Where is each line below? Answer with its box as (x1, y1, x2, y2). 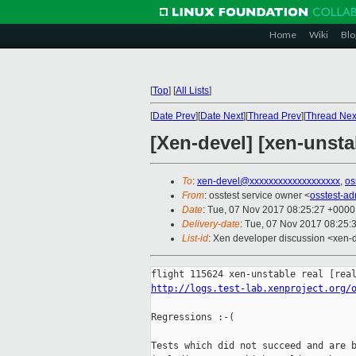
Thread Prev (248, 110, 301, 122)
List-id (182, 233, 208, 245)
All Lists (176, 85, 209, 96)
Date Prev (153, 110, 195, 122)
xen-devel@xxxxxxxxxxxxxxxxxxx (197, 176, 340, 188)
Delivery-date (182, 219, 240, 230)
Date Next (200, 110, 243, 122)
